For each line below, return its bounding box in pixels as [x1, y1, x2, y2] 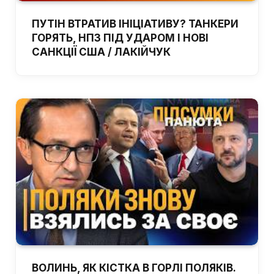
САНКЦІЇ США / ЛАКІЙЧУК [32, 46, 171, 59]
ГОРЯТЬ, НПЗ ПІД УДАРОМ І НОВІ [32, 32, 209, 45]
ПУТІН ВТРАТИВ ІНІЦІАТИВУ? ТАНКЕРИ [32, 18, 239, 31]
